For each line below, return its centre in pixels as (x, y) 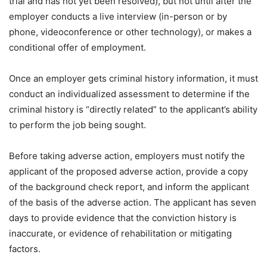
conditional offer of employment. (77, 47)
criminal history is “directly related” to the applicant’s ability (133, 109)
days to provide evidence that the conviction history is (123, 218)
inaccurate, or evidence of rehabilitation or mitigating (120, 233)
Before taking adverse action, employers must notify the (127, 156)
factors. (25, 249)
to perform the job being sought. (77, 125)
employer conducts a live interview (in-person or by (118, 16)
